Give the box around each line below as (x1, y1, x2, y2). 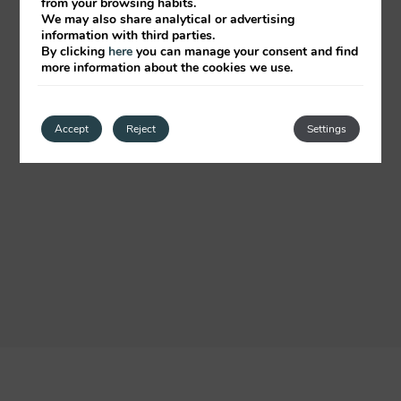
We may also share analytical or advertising (41, 11, 295, 28)
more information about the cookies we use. (41, 59, 294, 76)
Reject (126, 122, 157, 136)
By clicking (41, 43, 109, 60)
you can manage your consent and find (132, 43, 359, 60)
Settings (306, 122, 346, 136)
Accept (55, 122, 90, 136)
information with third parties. (41, 27, 216, 44)
